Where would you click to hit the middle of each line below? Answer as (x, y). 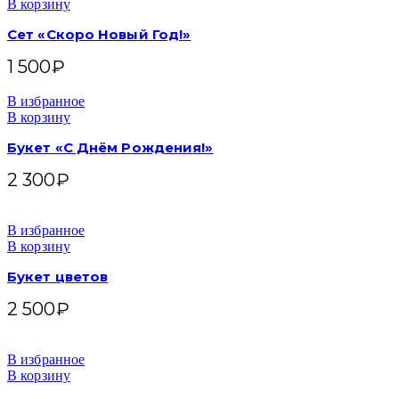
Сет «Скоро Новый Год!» (99, 35)
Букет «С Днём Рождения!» (110, 148)
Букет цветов (58, 277)
